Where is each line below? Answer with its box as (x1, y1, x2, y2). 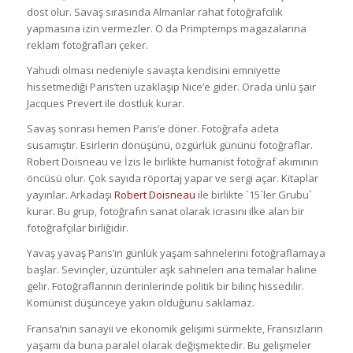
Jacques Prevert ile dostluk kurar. (26, 96, 184, 111)
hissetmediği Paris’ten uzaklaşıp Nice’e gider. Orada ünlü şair (26, 80, 316, 95)
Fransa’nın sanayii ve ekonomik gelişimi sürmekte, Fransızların (26, 321, 323, 336)
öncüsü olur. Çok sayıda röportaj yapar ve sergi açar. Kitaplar (26, 171, 318, 186)
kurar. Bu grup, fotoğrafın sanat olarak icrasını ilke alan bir (26, 204, 304, 219)
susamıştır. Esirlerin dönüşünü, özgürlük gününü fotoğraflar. (26, 138, 313, 153)
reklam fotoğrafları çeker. (26, 38, 148, 53)
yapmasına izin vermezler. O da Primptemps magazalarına (26, 21, 307, 36)
